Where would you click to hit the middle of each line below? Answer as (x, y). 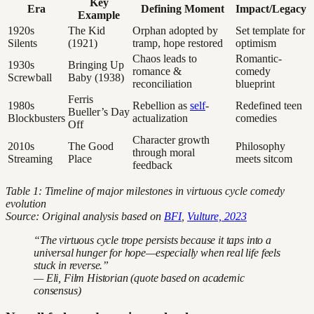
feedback (152, 165)
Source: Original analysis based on (85, 216)
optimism (256, 43)
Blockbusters (36, 118)
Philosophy (260, 146)
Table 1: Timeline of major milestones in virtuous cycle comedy (145, 191)
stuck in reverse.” (71, 265)
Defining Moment (183, 8)
